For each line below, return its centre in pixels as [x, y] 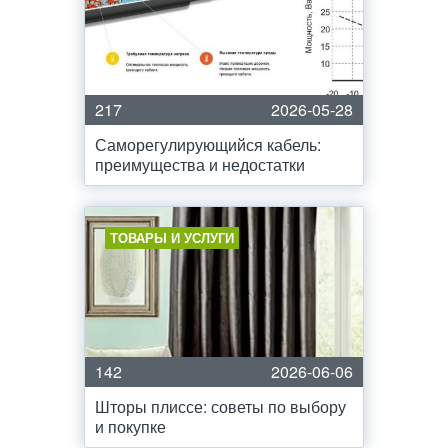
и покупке [130, 426]
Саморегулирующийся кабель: [208, 144]
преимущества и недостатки [200, 164]
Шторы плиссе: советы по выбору [220, 406]
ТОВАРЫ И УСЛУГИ [172, 237]
